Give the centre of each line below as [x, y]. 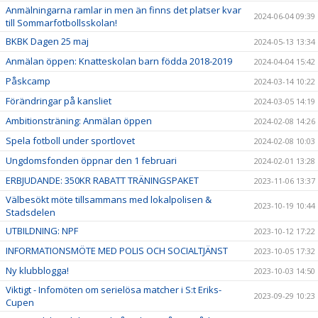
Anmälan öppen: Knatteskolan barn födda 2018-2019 [119, 61]
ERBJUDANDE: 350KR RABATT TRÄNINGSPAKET [102, 181]
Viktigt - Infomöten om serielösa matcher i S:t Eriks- [114, 290]
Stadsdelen [31, 213]
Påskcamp [28, 81]
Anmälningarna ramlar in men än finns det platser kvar [124, 10]
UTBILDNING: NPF [42, 231]
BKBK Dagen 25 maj [47, 42]
